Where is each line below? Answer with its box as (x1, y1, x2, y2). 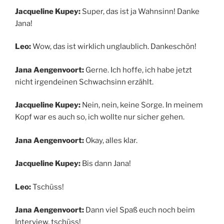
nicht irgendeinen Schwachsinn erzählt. (15, 77, 153, 86)
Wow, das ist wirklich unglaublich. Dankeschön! (32, 42, 196, 51)
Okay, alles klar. (85, 135, 137, 145)
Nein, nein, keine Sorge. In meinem (82, 100, 203, 110)
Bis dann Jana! (82, 159, 131, 168)
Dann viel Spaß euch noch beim (85, 205, 195, 215)
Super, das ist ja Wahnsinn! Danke (82, 6, 199, 16)
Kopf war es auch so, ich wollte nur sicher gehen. (15, 112, 186, 122)
